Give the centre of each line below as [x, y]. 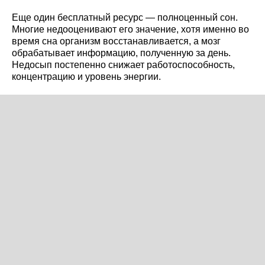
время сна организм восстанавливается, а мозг [116, 41]
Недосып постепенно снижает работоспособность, [123, 64]
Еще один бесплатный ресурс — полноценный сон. [125, 17]
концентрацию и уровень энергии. [86, 76]
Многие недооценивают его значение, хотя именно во [130, 29]
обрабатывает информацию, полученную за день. [121, 53]
